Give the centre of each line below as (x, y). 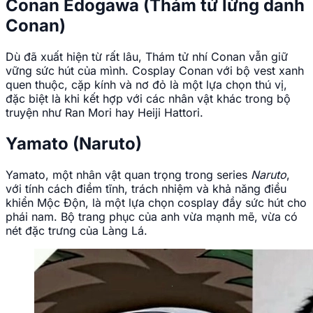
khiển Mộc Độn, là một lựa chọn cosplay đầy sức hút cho (156, 202)
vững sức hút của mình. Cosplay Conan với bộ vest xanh (155, 71)
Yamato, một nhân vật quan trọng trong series (128, 174)
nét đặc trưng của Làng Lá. (77, 230)
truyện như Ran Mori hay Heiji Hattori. (104, 113)
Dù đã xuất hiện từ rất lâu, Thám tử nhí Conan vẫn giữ (147, 57)
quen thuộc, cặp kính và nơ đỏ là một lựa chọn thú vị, (146, 85)
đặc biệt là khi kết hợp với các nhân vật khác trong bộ (148, 99)
